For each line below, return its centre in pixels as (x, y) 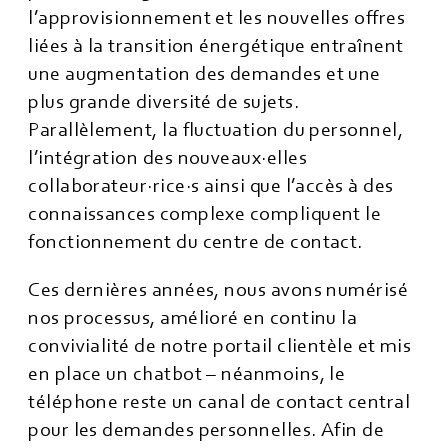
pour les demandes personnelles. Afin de (206, 430)
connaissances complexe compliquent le (205, 214)
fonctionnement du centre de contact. (195, 242)
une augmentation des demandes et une (204, 74)
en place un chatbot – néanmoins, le (187, 374)
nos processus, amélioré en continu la (193, 318)
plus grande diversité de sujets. (163, 102)
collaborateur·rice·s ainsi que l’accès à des (211, 186)
